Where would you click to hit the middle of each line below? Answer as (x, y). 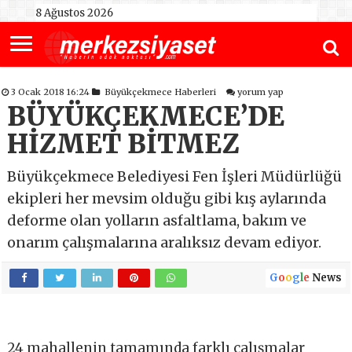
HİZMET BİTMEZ (124, 145)
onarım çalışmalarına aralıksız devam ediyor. (165, 243)
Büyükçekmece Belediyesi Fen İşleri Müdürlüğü (175, 177)
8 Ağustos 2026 (74, 13)
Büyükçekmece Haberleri (161, 92)
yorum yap (261, 92)
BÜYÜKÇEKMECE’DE (146, 117)
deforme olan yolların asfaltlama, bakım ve (157, 221)
